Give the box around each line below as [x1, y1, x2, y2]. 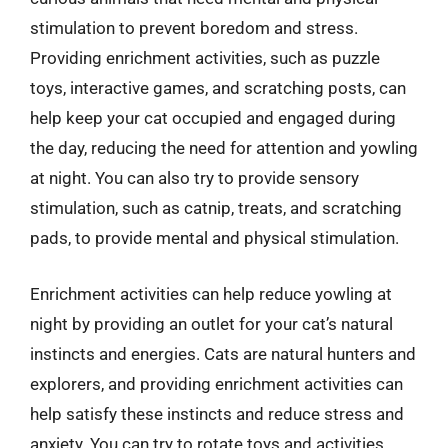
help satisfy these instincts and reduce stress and [30, 403, 404, 424]
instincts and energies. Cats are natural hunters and [30, 343, 416, 364]
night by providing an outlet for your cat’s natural [30, 313, 393, 334]
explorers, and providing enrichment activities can [30, 373, 403, 394]
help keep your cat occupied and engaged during [30, 108, 396, 128]
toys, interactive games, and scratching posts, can [30, 78, 406, 98]
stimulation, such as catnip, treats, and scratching [30, 198, 402, 218]
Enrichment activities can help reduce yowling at [30, 283, 392, 304]
